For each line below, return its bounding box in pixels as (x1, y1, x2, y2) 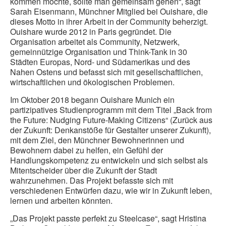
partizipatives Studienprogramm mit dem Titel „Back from (10, 104, 212, 116)
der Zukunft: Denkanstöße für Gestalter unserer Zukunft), (10, 124, 211, 136)
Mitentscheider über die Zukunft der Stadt (10, 164, 157, 177)
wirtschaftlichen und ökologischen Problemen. (10, 76, 175, 88)
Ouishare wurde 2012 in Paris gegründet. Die (10, 26, 172, 38)
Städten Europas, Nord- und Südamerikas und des (10, 56, 190, 68)
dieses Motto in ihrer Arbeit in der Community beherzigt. (10, 16, 208, 28)
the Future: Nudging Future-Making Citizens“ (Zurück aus (10, 114, 212, 126)
